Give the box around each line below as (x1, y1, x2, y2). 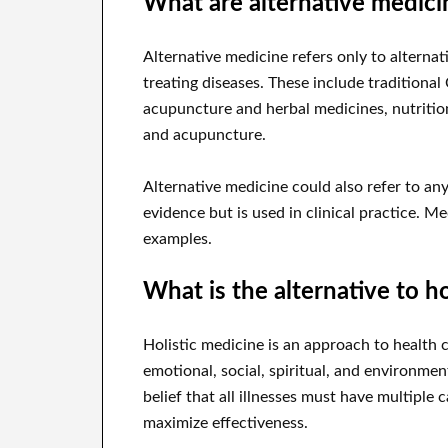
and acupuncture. (143, 127, 266, 144)
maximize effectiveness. (143, 415, 308, 432)
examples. (143, 231, 212, 248)
